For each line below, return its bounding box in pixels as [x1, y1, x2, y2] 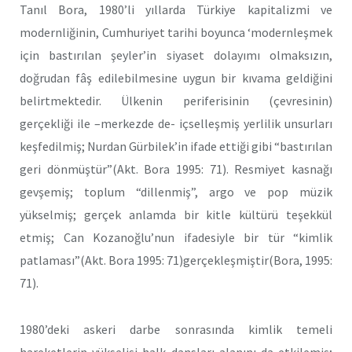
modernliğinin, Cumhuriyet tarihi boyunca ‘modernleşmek [20, 24, 332, 41]
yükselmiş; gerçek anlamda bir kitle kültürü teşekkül [20, 207, 332, 223]
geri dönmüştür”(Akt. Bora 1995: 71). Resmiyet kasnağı [20, 161, 332, 178]
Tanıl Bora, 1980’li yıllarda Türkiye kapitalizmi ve [20, 2, 332, 18]
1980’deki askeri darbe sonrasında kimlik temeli [20, 321, 332, 337]
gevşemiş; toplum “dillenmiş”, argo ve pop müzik [20, 184, 332, 200]
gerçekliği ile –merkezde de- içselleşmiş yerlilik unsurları [20, 115, 332, 132]
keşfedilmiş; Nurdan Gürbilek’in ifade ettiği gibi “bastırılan [20, 138, 332, 155]
